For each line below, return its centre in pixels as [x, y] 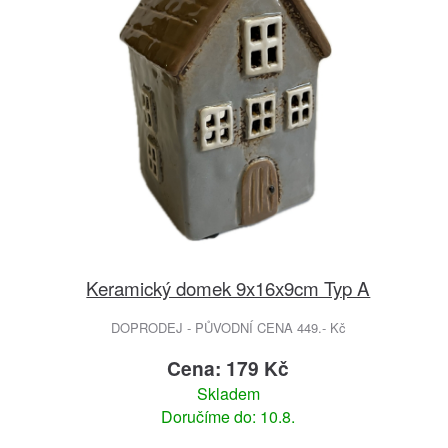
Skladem [228, 394]
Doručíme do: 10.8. [228, 417]
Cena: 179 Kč [228, 368]
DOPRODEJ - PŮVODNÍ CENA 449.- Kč [228, 328]
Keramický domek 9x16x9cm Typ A [228, 288]
